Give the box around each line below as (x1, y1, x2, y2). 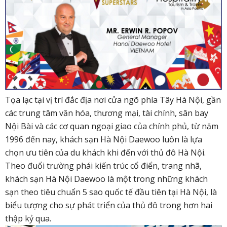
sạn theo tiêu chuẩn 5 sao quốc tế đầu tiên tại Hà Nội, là (5, 186, 217, 198)
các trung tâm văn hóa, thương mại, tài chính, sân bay (5, 107, 208, 119)
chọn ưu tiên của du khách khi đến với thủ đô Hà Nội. (5, 146, 206, 158)
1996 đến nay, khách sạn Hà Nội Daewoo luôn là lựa (5, 133, 202, 145)
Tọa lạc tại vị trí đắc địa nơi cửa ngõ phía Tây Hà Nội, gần (5, 94, 221, 105)
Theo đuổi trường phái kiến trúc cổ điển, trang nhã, (5, 160, 202, 171)
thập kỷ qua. (5, 212, 51, 224)
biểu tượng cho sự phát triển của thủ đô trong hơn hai (5, 199, 212, 211)
